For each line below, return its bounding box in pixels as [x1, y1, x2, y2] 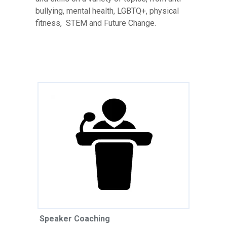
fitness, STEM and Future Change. [35, 18, 156, 28]
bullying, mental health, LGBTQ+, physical [35, 6, 179, 16]
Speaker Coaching [40, 213, 110, 223]
